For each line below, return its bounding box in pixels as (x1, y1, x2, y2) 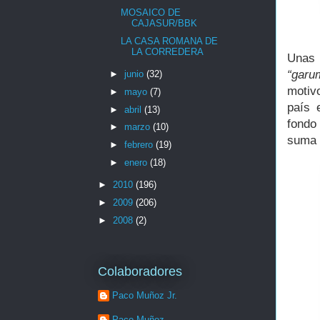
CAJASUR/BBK (131, 18, 198, 29)
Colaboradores (98, 264, 182, 279)
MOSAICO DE (121, 7, 181, 19)
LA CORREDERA (131, 46, 204, 57)
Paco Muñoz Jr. (112, 290, 177, 301)
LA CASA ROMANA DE (121, 35, 219, 46)
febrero (124, 139, 156, 151)
